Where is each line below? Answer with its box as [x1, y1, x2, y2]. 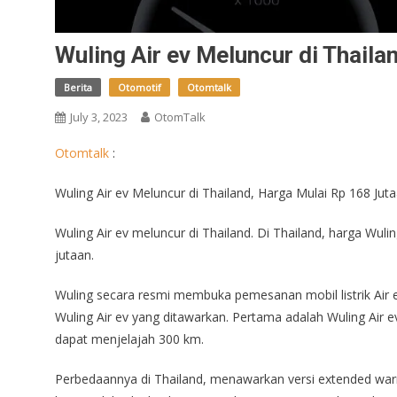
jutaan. [55, 246, 94, 263]
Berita [64, 81, 92, 94]
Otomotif [118, 81, 161, 94]
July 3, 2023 [70, 109, 128, 125]
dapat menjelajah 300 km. [55, 331, 204, 347]
